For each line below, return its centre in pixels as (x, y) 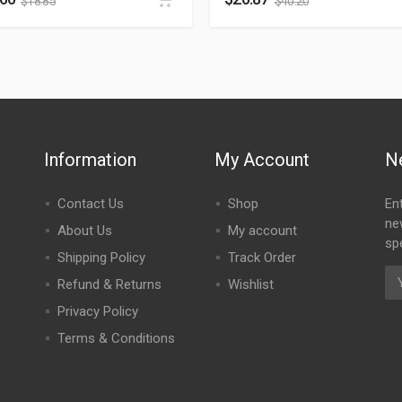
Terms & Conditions (116, 338)
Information (90, 160)
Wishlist (250, 284)
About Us (84, 231)
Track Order (262, 258)
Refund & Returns (109, 284)
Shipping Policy (101, 258)
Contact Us (90, 204)
